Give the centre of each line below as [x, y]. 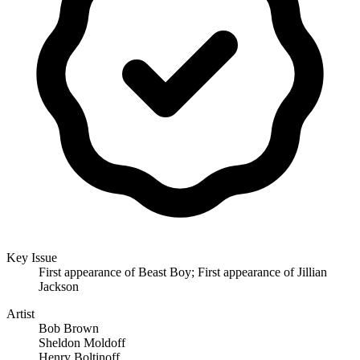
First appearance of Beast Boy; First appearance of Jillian [183, 272]
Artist [20, 313]
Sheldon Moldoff [82, 342]
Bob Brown [69, 328]
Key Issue [32, 257]
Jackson [59, 286]
